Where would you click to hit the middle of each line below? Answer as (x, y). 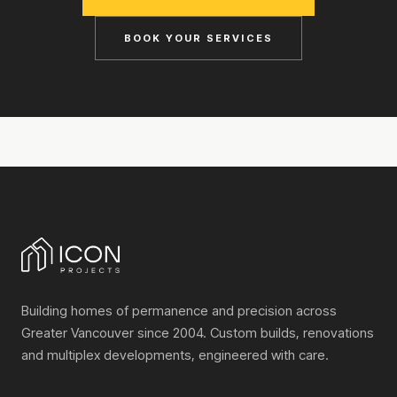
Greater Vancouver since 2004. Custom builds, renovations (198, 333)
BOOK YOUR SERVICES (198, 39)
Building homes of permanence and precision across (179, 311)
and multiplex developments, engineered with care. (175, 355)
